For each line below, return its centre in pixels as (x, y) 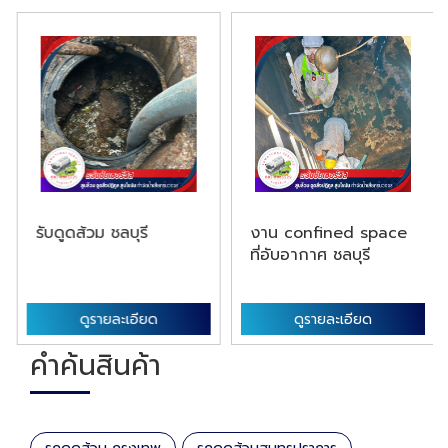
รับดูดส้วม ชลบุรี (90, 233)
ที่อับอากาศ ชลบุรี (308, 255)
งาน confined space (326, 233)
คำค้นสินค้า (95, 365)
